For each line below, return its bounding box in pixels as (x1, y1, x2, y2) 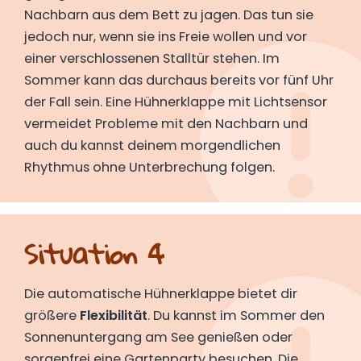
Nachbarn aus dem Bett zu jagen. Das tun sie (24, 6, 313, 25)
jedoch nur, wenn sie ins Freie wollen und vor (24, 27, 307, 47)
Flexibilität (80, 305, 147, 325)
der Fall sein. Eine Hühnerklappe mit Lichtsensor (24, 93, 327, 112)
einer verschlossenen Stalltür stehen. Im (24, 49, 280, 68)
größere (24, 305, 80, 325)
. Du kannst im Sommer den (147, 305, 325, 325)
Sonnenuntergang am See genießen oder (24, 327, 293, 346)
